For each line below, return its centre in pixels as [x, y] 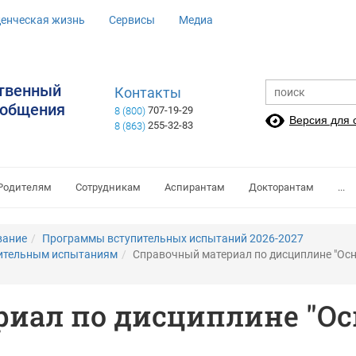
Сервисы [132, 20]
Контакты [148, 93]
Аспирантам [195, 187]
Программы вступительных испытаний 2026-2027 [173, 238]
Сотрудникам [108, 187]
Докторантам [281, 187]
